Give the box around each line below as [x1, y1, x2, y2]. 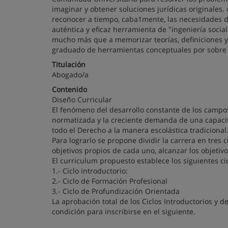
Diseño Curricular [52, 95, 112, 104]
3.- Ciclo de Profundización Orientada [52, 186, 180, 196]
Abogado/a [52, 70, 89, 79]
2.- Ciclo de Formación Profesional [52, 176, 167, 186]
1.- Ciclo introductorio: [52, 166, 128, 176]
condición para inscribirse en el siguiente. [52, 207, 195, 216]
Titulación [52, 60, 85, 69]
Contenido [52, 84, 87, 94]
